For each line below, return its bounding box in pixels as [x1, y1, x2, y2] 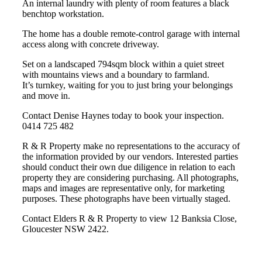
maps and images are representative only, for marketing [22, 183, 225, 193]
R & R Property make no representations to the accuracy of [22, 141, 240, 151]
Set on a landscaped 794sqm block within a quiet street [22, 59, 224, 69]
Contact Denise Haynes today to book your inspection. [22, 111, 224, 120]
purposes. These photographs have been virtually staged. [22, 194, 230, 204]
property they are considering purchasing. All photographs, [22, 173, 239, 182]
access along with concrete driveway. [22, 39, 159, 49]
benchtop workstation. [22, 9, 104, 19]
